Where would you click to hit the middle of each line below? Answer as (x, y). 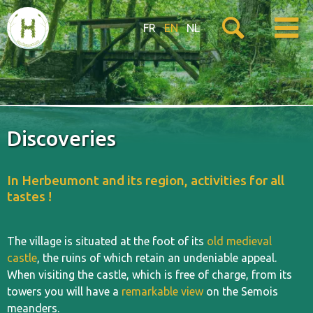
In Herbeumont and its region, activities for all (146, 180)
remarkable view (162, 291)
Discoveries (61, 138)
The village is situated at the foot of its (107, 241)
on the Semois (241, 291)
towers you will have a (64, 291)
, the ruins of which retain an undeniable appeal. (157, 258)
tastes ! (29, 196)
